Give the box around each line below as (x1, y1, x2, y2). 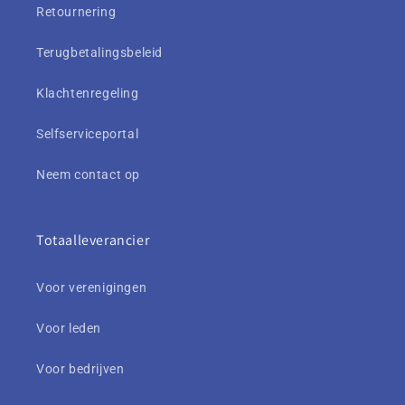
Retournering (36, 5, 117, 19)
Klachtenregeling (36, 86, 139, 100)
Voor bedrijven (36, 362, 125, 376)
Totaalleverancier (36, 231, 150, 250)
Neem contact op (36, 167, 140, 182)
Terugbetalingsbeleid (36, 45, 163, 60)
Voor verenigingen (36, 280, 147, 295)
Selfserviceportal (36, 127, 139, 141)
